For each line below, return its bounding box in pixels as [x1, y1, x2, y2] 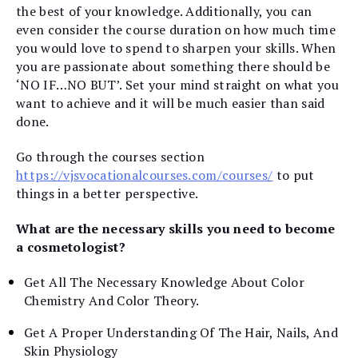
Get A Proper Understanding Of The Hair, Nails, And [24, 324, 338, 342]
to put [272, 165, 315, 184]
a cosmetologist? [16, 238, 125, 257]
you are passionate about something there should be [16, 57, 330, 75]
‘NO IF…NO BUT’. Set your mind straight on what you [16, 75, 339, 93]
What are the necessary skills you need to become [16, 220, 336, 238]
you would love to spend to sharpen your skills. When [16, 38, 336, 57]
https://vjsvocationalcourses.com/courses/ [16, 165, 273, 184]
